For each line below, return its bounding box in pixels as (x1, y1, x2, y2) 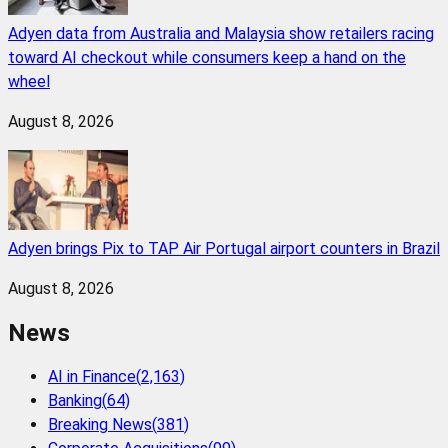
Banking (48, 390, 102, 410)
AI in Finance (48, 366, 136, 386)
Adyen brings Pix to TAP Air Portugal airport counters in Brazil (8, 239, 440, 258)
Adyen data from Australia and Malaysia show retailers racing (8, 24, 434, 43)
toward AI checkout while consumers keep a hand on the (8, 48, 406, 67)
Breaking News (48, 414, 152, 434)
